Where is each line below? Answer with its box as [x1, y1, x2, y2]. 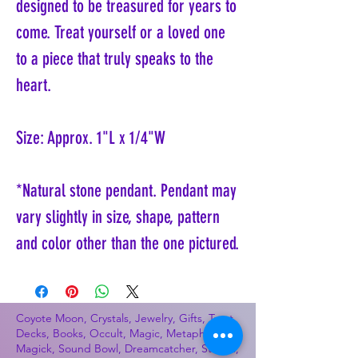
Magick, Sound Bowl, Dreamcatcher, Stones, [16, 341, 239, 356]
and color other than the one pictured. [16, 233, 239, 255]
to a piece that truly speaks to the [16, 48, 213, 70]
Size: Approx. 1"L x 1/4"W [16, 127, 165, 149]
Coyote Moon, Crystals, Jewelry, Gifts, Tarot [16, 311, 233, 326]
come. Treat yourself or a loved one [16, 22, 225, 44]
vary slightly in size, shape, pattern [16, 206, 220, 229]
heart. [16, 74, 51, 97]
